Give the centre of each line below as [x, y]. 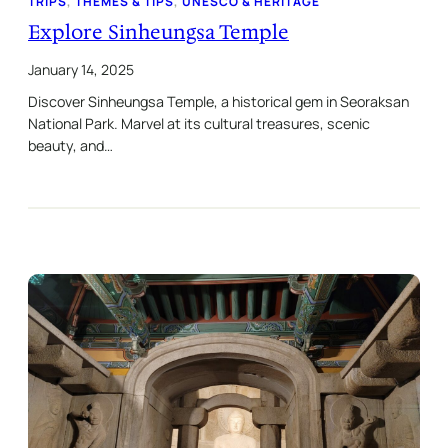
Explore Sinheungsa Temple [158, 32]
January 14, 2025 [81, 70]
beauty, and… [70, 146]
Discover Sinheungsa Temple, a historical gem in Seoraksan [218, 102]
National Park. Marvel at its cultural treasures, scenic [199, 124]
